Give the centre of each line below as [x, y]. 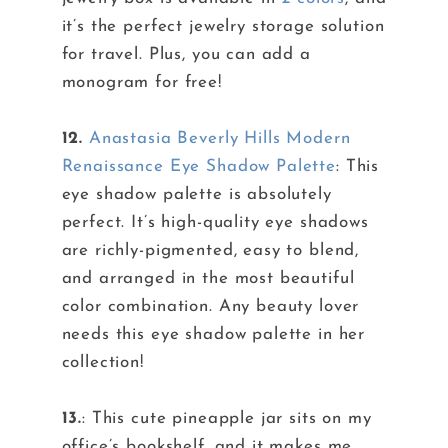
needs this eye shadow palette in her [213, 335]
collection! [102, 363]
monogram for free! [141, 83]
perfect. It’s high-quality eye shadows [215, 223]
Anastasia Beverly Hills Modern [219, 139]
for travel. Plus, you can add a [186, 55]
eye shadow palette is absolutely [196, 195]
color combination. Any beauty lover [210, 307]
